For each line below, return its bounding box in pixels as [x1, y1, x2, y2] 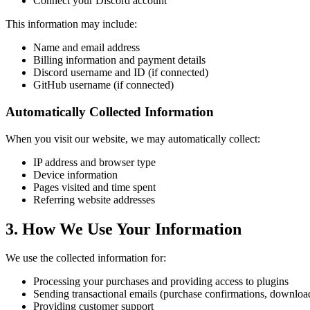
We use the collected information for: [6, 252, 166, 264]
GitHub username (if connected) [33, 79, 174, 91]
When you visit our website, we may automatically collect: [6, 132, 260, 145]
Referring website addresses [33, 193, 155, 206]
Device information [33, 168, 118, 181]
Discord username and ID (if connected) [33, 66, 208, 79]
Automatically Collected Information [6, 104, 214, 119]
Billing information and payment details [33, 54, 206, 66]
